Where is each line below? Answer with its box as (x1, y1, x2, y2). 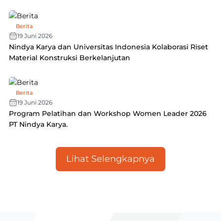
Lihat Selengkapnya (66, 153, 155, 164)
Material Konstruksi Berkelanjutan (8, 53, 130, 63)
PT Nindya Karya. (8, 119, 68, 129)
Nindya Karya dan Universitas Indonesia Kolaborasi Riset (8, 42, 208, 52)
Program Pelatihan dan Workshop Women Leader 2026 (8, 109, 207, 118)
